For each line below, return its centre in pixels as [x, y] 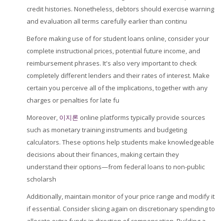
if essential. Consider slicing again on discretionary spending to [121, 209]
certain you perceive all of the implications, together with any [117, 88]
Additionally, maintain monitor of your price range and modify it [121, 196]
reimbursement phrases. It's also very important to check [112, 63]
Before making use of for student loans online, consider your [118, 38]
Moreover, [43, 117]
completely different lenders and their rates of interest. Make [118, 75]
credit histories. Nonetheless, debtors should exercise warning [120, 9]
